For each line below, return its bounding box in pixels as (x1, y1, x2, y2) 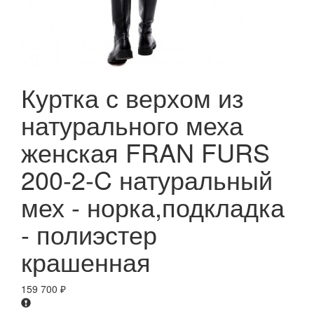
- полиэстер (21, 216, 157, 252)
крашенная (21, 243, 151, 280)
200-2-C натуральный (21, 161, 273, 198)
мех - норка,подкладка (21, 189, 285, 225)
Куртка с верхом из (21, 79, 244, 116)
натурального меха (21, 107, 243, 143)
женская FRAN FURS (21, 134, 270, 170)
